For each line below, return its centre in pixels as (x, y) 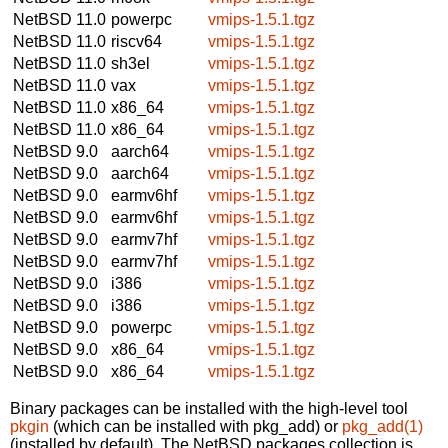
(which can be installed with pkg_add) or (195, 426)
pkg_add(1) (382, 426)
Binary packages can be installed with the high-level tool (209, 408)
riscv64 (136, 41)
